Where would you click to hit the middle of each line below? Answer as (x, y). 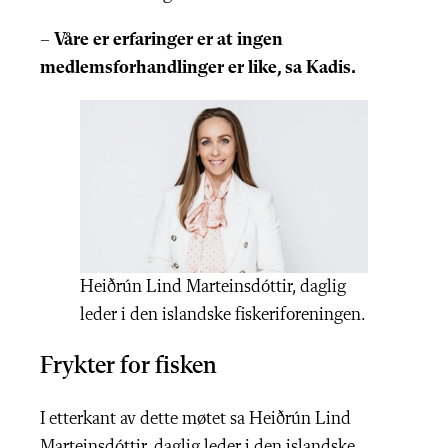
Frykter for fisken (128, 367)
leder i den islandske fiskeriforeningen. (223, 315)
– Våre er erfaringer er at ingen (161, 40)
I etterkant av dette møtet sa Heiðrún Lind (195, 419)
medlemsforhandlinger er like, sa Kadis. (198, 68)
